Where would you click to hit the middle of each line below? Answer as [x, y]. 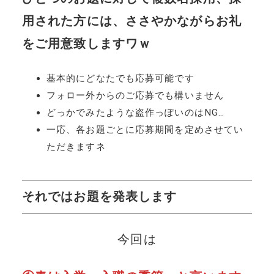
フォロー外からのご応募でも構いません [135, 95]
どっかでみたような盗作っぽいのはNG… [135, 112]
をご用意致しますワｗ [87, 43]
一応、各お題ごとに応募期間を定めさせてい [145, 129]
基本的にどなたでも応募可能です [120, 78]
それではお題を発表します [99, 196]
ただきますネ [76, 146]
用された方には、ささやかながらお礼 [131, 20]
